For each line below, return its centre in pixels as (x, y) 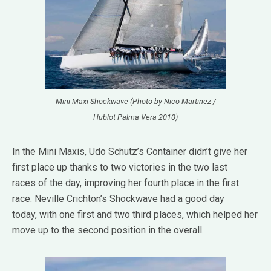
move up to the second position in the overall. (108, 230)
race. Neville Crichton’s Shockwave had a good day (118, 199)
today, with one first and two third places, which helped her (135, 215)
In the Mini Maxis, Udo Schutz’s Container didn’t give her (130, 152)
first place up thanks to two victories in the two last (120, 168)
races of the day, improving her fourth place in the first (126, 183)
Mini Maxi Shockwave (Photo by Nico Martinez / (135, 102)
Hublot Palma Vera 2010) (135, 117)
